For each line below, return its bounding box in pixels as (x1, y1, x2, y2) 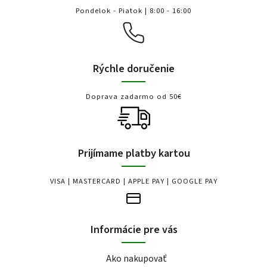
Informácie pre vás (89, 222, 178, 238)
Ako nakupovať (106, 252, 167, 266)
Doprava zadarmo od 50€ (85, 91, 182, 103)
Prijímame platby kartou (77, 145, 190, 162)
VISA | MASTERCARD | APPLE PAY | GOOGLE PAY (49, 176, 218, 187)
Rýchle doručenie (92, 61, 175, 77)
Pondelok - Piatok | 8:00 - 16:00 (76, 5, 191, 17)
